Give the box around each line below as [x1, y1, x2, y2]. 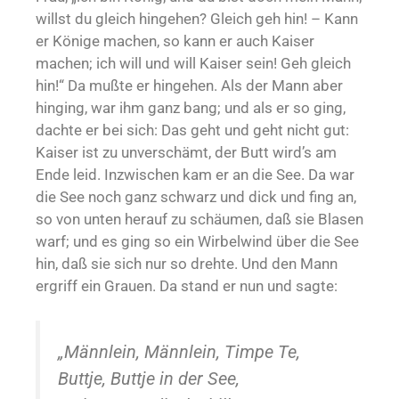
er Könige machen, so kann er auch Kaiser [36, 32, 314, 51]
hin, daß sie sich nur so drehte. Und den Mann [36, 255, 338, 273]
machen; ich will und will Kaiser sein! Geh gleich [36, 54, 351, 73]
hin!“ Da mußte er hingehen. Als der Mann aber [36, 77, 343, 95]
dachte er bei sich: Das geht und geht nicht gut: [36, 121, 349, 140]
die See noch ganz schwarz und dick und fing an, [36, 188, 356, 207]
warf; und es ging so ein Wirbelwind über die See [36, 232, 359, 251]
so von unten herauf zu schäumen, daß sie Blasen [36, 210, 363, 229]
